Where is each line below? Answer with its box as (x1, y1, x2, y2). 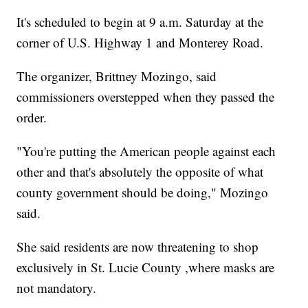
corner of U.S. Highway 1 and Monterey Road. (16, 33, 264, 51)
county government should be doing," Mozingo (16, 183, 269, 201)
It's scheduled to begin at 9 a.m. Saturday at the (16, 12, 264, 30)
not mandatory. (16, 278, 97, 296)
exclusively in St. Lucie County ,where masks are (16, 258, 275, 276)
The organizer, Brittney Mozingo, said (16, 67, 217, 85)
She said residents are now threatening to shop (16, 237, 259, 255)
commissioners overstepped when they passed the (16, 87, 275, 105)
